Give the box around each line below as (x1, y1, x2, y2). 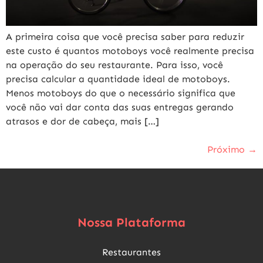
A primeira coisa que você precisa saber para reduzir (6, 31, 244, 42)
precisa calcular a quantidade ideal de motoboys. (6, 73, 230, 85)
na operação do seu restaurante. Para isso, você (6, 59, 223, 70)
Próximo (207, 143, 248, 155)
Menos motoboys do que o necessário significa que (6, 87, 235, 99)
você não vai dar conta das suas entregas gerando (6, 101, 234, 113)
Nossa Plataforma (77, 214, 186, 230)
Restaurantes (102, 246, 161, 258)
